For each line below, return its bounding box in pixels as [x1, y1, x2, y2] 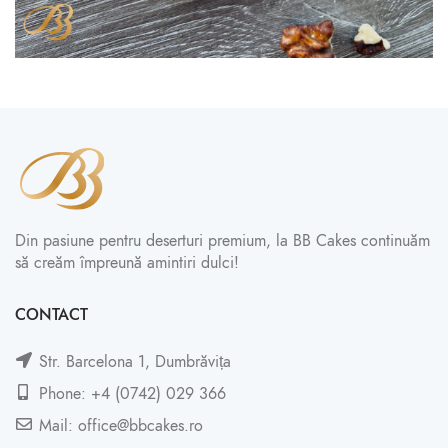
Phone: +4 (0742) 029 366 [34, 382, 226, 405]
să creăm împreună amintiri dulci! [15, 251, 239, 274]
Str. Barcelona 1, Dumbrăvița [34, 350, 231, 373]
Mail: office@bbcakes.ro [34, 414, 203, 437]
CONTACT [15, 303, 88, 326]
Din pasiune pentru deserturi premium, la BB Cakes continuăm [15, 229, 430, 252]
